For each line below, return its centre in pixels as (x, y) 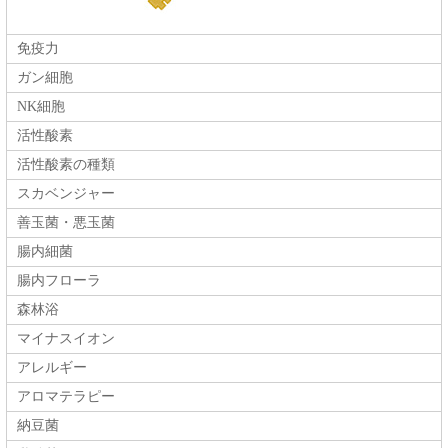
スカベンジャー (66, 194)
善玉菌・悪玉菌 (66, 223)
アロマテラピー (66, 397)
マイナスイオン (66, 339)
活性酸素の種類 (66, 165)
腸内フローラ (59, 281)
